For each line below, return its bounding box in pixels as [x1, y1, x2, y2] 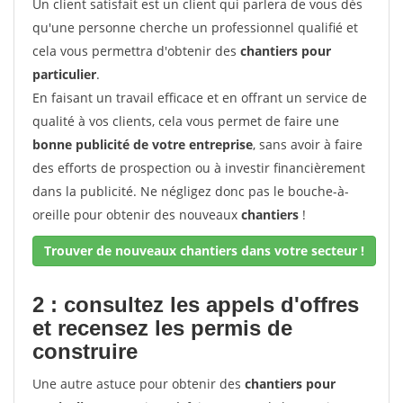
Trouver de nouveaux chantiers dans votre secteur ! [44, 242, 364, 259]
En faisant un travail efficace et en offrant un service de [32, 89, 367, 106]
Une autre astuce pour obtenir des [32, 375, 245, 392]
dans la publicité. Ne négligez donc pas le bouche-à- [32, 183, 349, 200]
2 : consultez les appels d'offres [32, 292, 359, 317]
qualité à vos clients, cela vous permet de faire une [32, 112, 339, 130]
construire [32, 339, 138, 363]
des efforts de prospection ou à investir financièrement [32, 159, 365, 176]
